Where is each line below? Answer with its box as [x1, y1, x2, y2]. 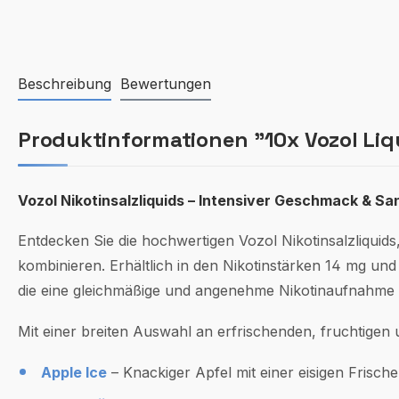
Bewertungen [120, 75, 211, 94]
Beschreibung [18, 75, 111, 94]
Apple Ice [40, 362, 107, 381]
